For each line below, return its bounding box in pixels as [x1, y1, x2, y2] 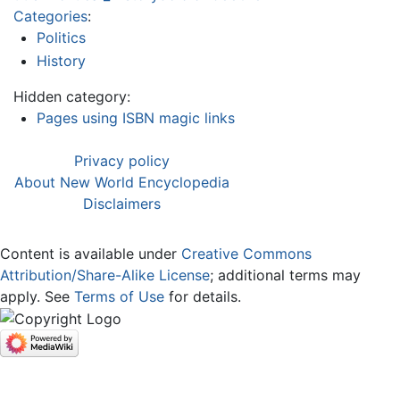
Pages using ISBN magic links [36, 108, 235, 127]
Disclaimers [83, 194, 161, 212]
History [36, 51, 86, 70]
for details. [164, 287, 241, 305]
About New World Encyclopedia [14, 172, 229, 191]
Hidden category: [13, 87, 130, 105]
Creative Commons [181, 244, 312, 262]
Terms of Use [74, 287, 164, 305]
